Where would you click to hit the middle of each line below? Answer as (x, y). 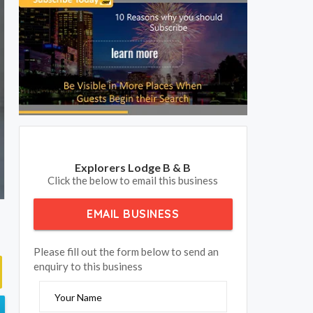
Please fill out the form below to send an (126, 252)
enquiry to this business (88, 267)
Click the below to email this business (133, 181)
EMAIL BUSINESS (133, 214)
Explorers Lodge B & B (133, 168)
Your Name (78, 298)
